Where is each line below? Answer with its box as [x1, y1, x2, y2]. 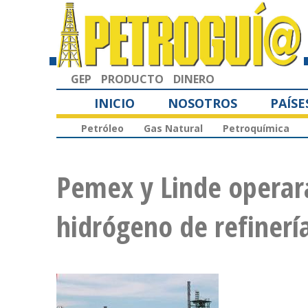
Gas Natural [144, 122, 203, 135]
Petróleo [81, 122, 124, 135]
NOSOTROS [168, 94, 237, 111]
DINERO [173, 71, 214, 87]
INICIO [94, 94, 135, 111]
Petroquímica [223, 122, 289, 135]
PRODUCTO [101, 71, 164, 87]
